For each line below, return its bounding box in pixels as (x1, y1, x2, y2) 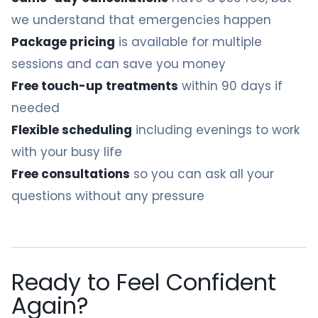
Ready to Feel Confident (11, 266, 276, 298)
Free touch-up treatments (11, 77, 178, 94)
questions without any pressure (11, 187, 204, 204)
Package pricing (11, 33, 115, 50)
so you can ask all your (130, 165, 274, 182)
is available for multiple (115, 33, 262, 50)
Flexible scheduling (11, 121, 132, 138)
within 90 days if (178, 77, 283, 94)
